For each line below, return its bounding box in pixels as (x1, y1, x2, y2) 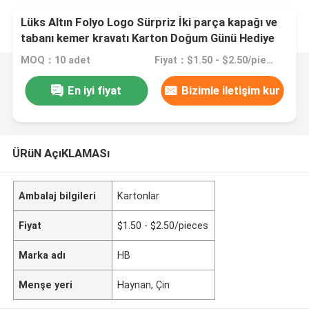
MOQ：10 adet (21, 54, 91, 66)
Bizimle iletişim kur (181, 83, 281, 97)
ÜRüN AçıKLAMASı (12, 146, 110, 160)
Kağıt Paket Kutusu (21, 47, 122, 61)
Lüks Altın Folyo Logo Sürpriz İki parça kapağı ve (21, 15, 278, 30)
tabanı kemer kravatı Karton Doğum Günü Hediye (21, 31, 275, 46)
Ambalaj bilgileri (19, 190, 97, 201)
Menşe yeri (19, 279, 73, 290)
